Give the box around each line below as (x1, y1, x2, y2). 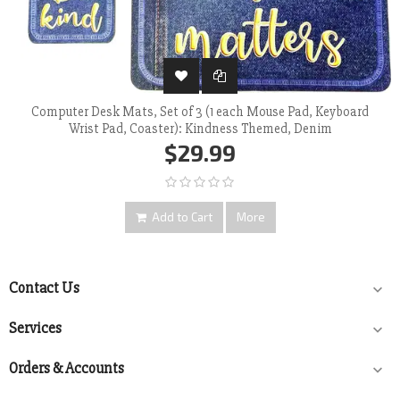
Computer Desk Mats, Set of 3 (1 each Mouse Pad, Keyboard (31, 104, 369, 121)
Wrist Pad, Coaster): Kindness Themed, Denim (68, 121, 332, 137)
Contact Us (9, 279, 79, 298)
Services (9, 319, 62, 338)
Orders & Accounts (9, 359, 124, 379)
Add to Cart (151, 210, 212, 225)
